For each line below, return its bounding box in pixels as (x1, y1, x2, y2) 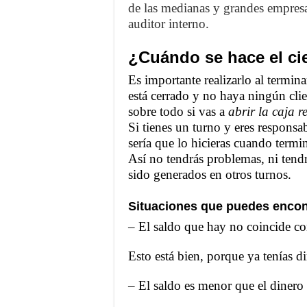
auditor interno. (128, 16, 209, 31)
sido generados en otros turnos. (128, 167, 291, 182)
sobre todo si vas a (128, 103, 228, 119)
